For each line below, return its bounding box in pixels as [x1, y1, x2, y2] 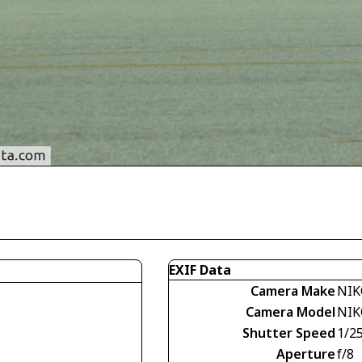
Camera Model [246, 302, 335, 321]
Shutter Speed [242, 323, 335, 342]
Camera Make [250, 281, 335, 300]
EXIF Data [169, 260, 231, 279]
